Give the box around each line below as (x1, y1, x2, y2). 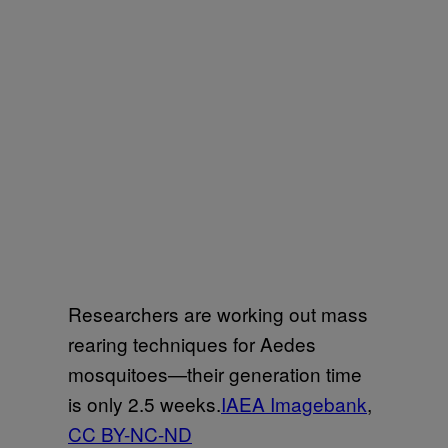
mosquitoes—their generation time (68, 359, 362, 387)
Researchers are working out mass (68, 299, 368, 327)
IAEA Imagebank (221, 389, 367, 417)
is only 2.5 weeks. (68, 389, 221, 417)
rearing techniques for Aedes (68, 329, 316, 357)
